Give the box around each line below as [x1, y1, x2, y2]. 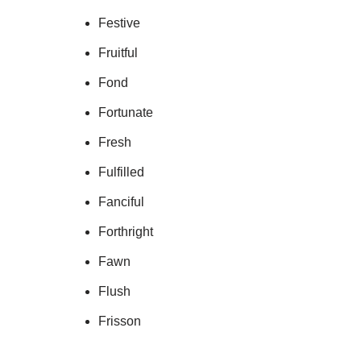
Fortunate [98, 106, 153, 119]
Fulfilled [98, 165, 144, 179]
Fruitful [98, 46, 138, 60]
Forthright [98, 225, 153, 239]
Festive [98, 16, 140, 30]
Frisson [98, 314, 141, 328]
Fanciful [98, 195, 144, 209]
